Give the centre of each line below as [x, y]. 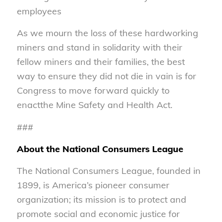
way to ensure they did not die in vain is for [106, 76]
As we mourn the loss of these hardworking [107, 33]
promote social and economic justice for [98, 214]
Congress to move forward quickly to [93, 91]
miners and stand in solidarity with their [99, 48]
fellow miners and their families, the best [101, 62]
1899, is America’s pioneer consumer [93, 185]
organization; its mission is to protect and [101, 200]
